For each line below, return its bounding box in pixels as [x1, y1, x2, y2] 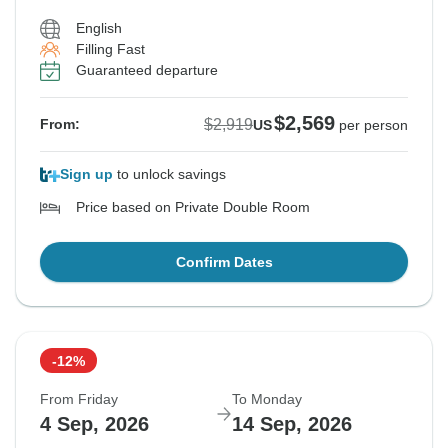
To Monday [232, 391, 302, 408]
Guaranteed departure [76, 62, 218, 79]
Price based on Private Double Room [76, 199, 310, 216]
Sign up [60, 166, 113, 183]
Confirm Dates [175, 254, 273, 271]
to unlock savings [113, 166, 226, 183]
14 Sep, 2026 [232, 413, 352, 436]
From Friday [40, 391, 118, 408]
